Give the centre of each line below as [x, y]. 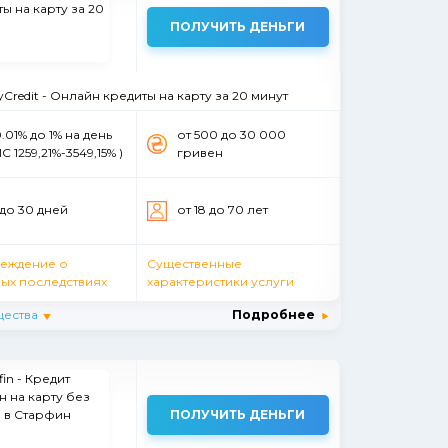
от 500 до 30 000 [231, 134]
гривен [199, 152]
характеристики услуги [220, 281]
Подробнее [273, 314]
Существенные [194, 263]
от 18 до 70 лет [222, 209]
